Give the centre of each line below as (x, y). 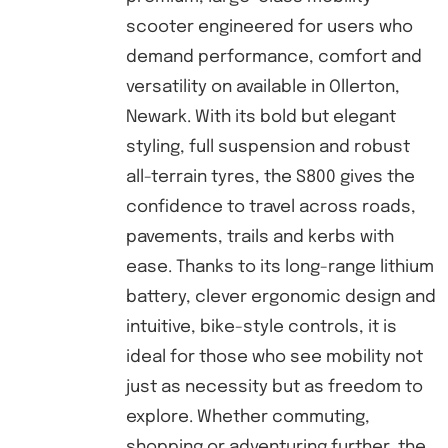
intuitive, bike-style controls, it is (261, 327)
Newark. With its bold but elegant (260, 117)
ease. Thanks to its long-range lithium (279, 267)
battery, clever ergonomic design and (280, 297)
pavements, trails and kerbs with (259, 237)
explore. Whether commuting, (247, 417)
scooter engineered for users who (269, 27)
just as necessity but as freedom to (274, 387)
